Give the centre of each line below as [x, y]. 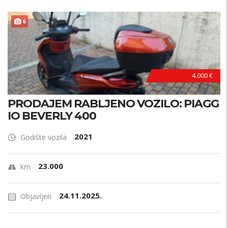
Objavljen [36, 196]
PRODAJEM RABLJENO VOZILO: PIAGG [113, 104]
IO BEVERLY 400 [52, 116]
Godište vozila [44, 137]
